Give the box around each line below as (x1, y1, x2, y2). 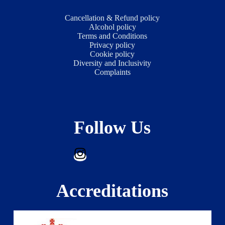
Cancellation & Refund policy (65, 14, 160, 23)
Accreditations (56, 181, 169, 201)
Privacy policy (89, 41, 136, 50)
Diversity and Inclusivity (73, 59, 152, 68)
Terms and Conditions (77, 32, 148, 41)
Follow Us (74, 118, 151, 138)
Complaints (94, 68, 131, 77)
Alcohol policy (88, 23, 136, 32)
